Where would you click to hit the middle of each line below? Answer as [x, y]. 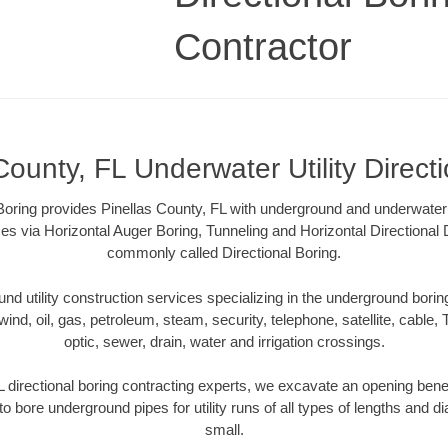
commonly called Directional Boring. [224, 253]
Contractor [263, 46]
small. [224, 430]
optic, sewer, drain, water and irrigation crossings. [224, 341]
